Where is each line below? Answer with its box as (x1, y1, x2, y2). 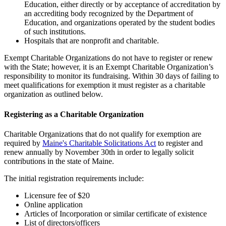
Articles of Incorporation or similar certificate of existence (24, 209, 207, 218)
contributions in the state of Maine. (4, 156, 116, 165)
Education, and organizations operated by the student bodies (24, 18, 215, 27)
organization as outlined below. (4, 90, 103, 99)
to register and (156, 138, 203, 147)
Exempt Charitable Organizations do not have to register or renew (4, 53, 213, 63)
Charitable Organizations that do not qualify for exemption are (4, 129, 201, 138)
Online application (24, 200, 83, 209)
